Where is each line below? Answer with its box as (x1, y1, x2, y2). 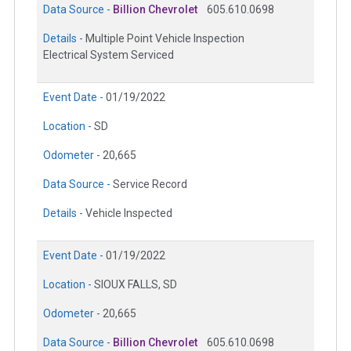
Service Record (113, 178, 187, 191)
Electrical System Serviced (43, 49, 174, 62)
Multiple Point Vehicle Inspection (85, 32, 244, 45)
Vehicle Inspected (85, 207, 172, 220)
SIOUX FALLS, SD (94, 278, 177, 291)
